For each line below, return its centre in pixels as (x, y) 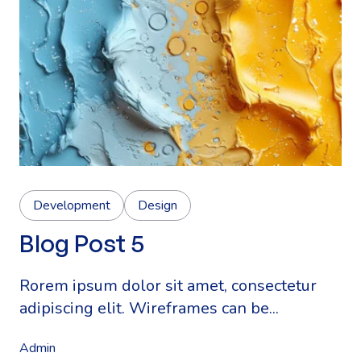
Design (158, 205)
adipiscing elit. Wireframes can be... (149, 308)
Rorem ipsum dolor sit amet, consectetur (168, 286)
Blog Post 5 (82, 243)
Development (72, 205)
